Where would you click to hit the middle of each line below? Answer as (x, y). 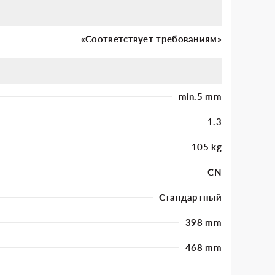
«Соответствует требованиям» (151, 38)
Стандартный (190, 197)
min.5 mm (200, 96)
